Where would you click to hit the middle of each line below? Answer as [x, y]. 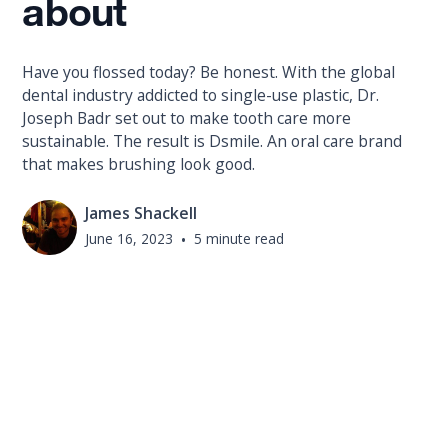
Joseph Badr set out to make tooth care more [187, 118]
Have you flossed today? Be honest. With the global [209, 72]
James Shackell [141, 213]
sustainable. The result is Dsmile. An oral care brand [212, 141]
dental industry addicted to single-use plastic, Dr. [201, 95]
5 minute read [239, 239]
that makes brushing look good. [139, 164]
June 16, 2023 [129, 239]
